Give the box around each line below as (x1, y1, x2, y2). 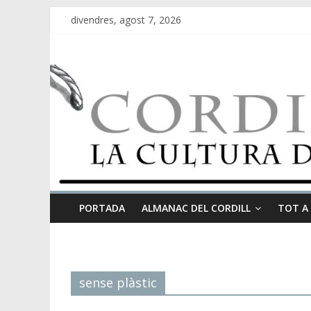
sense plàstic (79, 274, 157, 291)
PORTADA (79, 201, 125, 215)
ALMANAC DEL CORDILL (142, 201, 251, 215)
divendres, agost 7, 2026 (71, 13, 181, 26)
